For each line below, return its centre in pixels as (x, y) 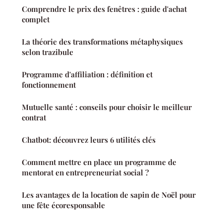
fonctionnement (49, 85)
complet (36, 20)
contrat (34, 118)
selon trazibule (48, 52)
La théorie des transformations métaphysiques (102, 42)
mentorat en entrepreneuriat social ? (85, 173)
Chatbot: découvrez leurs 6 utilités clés (89, 140)
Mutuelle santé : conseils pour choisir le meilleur (107, 107)
